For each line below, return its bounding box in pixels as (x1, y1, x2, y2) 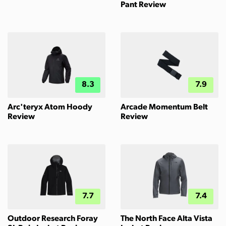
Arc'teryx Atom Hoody (8, 103, 92, 111)
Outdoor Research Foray (8, 214, 98, 223)
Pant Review (121, 1, 166, 10)
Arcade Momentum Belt (121, 103, 208, 111)
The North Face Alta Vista (121, 214, 212, 223)
